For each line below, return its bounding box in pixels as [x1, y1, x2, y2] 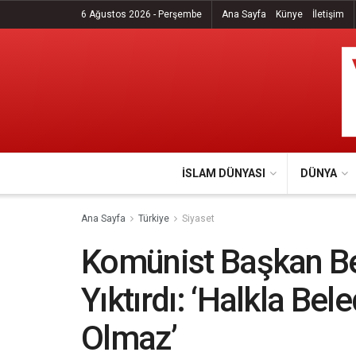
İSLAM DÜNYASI [181, 167, 265, 180]
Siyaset [182, 213, 215, 224]
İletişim [312, 9, 344, 20]
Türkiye [138, 213, 169, 224]
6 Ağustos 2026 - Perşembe [81, 9, 202, 20]
